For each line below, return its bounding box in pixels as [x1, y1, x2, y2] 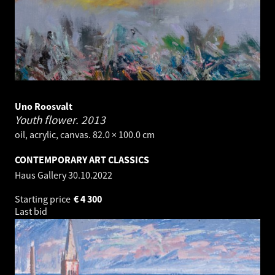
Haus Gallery [15, 169, 68, 182]
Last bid [15, 205, 49, 218]
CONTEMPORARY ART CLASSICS [15, 153, 149, 166]
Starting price [15, 193, 72, 206]
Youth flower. [15, 112, 81, 128]
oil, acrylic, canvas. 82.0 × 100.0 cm [15, 128, 155, 141]
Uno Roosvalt [15, 100, 72, 113]
